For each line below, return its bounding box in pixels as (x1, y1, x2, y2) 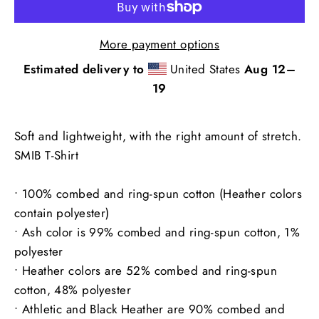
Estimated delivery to (23, 60, 145, 78)
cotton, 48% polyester (14, 281, 131, 298)
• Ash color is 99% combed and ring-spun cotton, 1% (14, 223, 300, 241)
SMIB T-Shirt (14, 146, 79, 164)
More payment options (99, 35, 220, 53)
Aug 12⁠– (244, 60, 296, 78)
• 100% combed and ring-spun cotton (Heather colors (14, 184, 303, 202)
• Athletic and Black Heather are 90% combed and (14, 300, 285, 318)
